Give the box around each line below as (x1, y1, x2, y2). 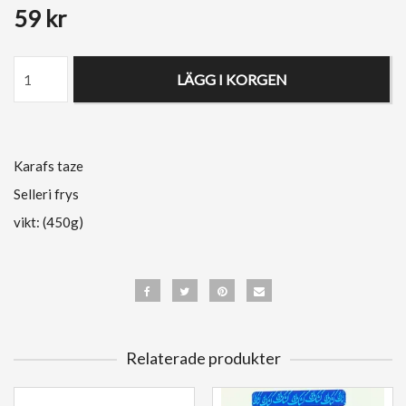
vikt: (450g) (14, 214, 83, 231)
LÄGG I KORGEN (176, 71, 287, 89)
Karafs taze (14, 158, 86, 175)
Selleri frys (14, 186, 82, 203)
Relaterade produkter (125, 348, 281, 369)
